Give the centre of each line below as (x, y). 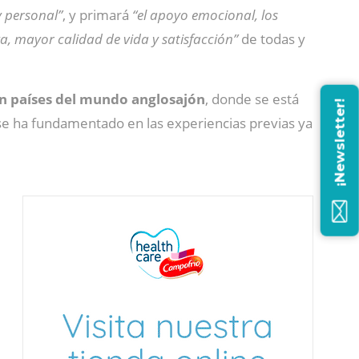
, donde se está (252, 99)
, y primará (97, 15)
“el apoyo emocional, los (205, 15)
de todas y (272, 39)
